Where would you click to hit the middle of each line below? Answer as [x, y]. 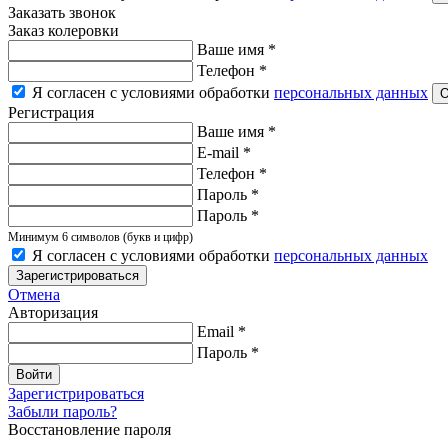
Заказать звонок [62, 12]
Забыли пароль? [62, 411]
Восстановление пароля [89, 429]
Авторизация [53, 312]
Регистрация [51, 112]
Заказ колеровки [63, 30]
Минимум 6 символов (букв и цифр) [100, 236]
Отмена [34, 294]
